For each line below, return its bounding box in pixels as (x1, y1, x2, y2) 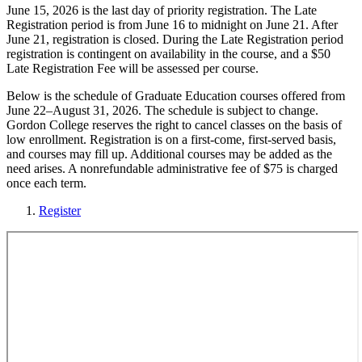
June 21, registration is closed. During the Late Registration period (6, 32, 343, 46)
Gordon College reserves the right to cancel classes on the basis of (6, 117, 342, 132)
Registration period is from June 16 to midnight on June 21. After (6, 17, 338, 32)
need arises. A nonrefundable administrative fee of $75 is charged (6, 161, 338, 175)
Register (39, 203, 81, 217)
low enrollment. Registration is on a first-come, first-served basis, (6, 132, 336, 146)
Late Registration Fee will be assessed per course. (6, 61, 259, 75)
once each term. (6, 175, 86, 190)
